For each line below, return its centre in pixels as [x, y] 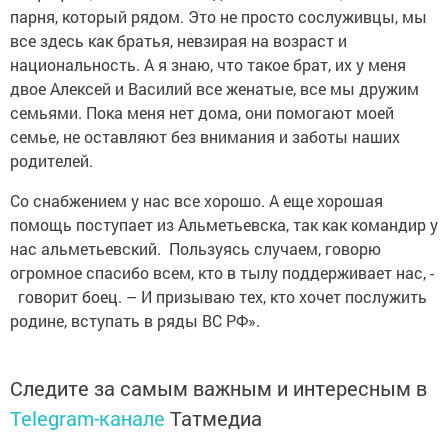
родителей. [57, 160]
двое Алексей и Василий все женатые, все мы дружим [214, 88]
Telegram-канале [87, 417]
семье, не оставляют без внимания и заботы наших [205, 136]
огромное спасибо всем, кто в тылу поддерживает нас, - [222, 272]
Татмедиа [216, 417]
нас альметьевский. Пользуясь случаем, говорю [195, 248]
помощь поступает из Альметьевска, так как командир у [224, 224]
